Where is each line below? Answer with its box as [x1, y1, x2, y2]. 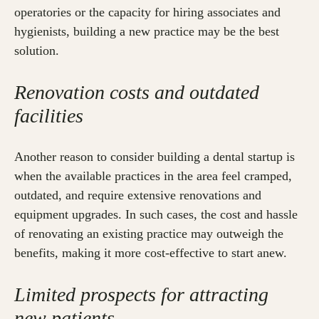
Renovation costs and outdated [14, 81, 259, 104]
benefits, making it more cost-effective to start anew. [14, 246, 287, 261]
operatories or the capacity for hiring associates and [14, 5, 281, 20]
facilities [14, 105, 83, 127]
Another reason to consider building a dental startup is [14, 150, 295, 164]
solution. [14, 43, 59, 58]
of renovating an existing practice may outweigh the [14, 226, 283, 241]
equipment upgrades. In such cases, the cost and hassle [14, 207, 298, 222]
